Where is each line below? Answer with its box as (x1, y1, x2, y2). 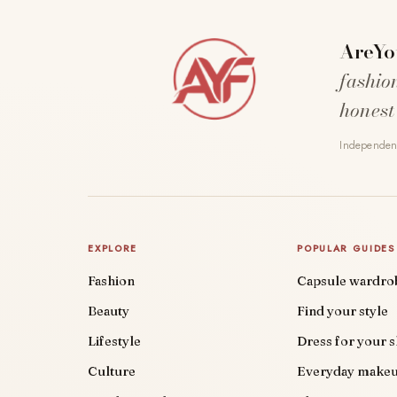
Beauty (88, 303, 130, 320)
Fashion (88, 273, 136, 290)
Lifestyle (88, 333, 142, 350)
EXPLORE (88, 242, 137, 256)
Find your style (297, 303, 389, 320)
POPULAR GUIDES (297, 242, 395, 256)
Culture (88, 363, 136, 380)
